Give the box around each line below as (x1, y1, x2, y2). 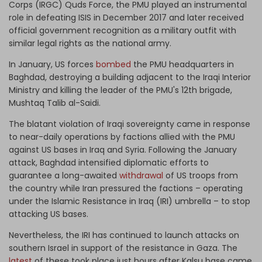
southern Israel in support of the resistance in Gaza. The (9, 242, 237, 254)
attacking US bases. (9, 208, 88, 220)
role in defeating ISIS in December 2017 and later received (9, 11, 244, 23)
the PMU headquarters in (131, 58, 234, 70)
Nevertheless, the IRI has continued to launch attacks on (9, 229, 239, 241)
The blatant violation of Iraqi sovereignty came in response (9, 118, 250, 130)
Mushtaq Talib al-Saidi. (9, 96, 101, 109)
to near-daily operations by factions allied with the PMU (9, 130, 235, 143)
